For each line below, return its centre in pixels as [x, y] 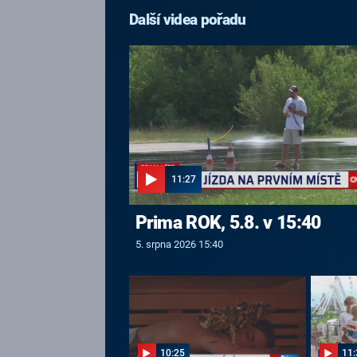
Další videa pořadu [188, 20]
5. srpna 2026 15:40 [179, 244]
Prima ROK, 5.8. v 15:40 [228, 222]
